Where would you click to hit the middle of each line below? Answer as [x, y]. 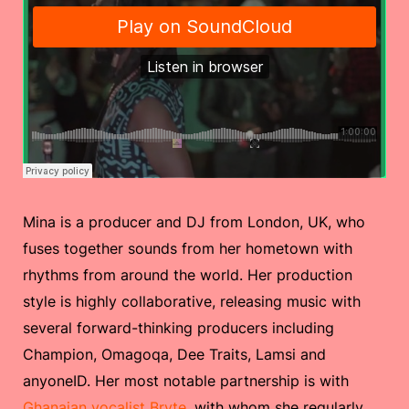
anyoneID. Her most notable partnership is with [186, 381]
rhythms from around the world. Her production [188, 275]
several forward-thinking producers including [178, 328]
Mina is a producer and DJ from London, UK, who [194, 222]
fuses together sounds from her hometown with [188, 249]
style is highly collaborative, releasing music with [192, 302]
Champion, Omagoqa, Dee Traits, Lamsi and [174, 355]
